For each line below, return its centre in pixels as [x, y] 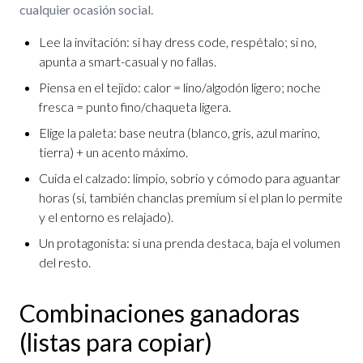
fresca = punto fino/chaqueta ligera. [135, 107]
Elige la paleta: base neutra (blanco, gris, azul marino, [179, 132]
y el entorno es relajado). [106, 217]
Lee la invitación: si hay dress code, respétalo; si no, [178, 42]
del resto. [65, 262]
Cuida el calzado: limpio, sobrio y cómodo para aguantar [190, 178]
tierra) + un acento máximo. [113, 152]
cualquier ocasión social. [86, 9]
